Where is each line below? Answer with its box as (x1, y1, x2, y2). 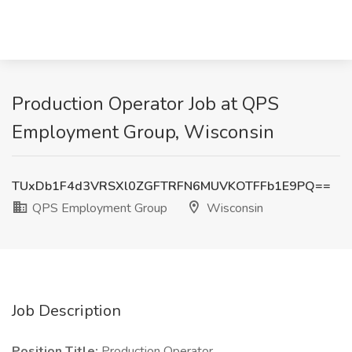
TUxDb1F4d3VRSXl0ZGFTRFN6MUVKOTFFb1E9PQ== (12, 178, 331, 195)
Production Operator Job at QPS (12, 91, 279, 116)
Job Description (12, 300, 121, 321)
